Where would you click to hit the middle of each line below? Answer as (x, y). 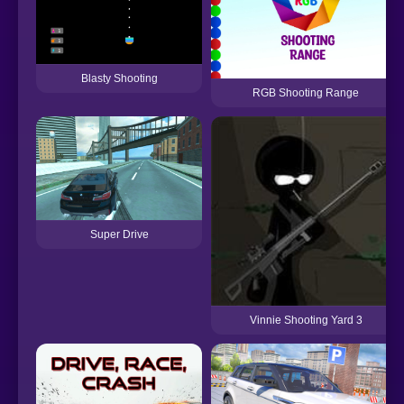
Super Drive (119, 235)
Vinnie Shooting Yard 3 (306, 321)
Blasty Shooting (119, 78)
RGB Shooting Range (306, 93)
